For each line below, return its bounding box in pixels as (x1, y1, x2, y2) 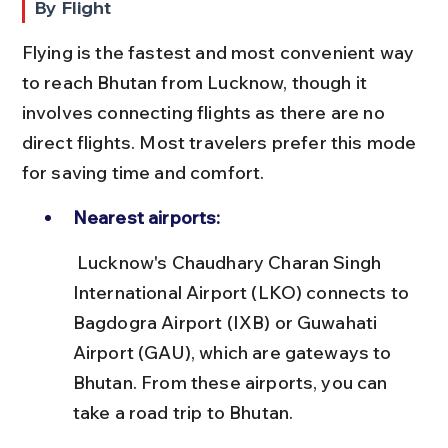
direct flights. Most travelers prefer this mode (21, 130, 421, 154)
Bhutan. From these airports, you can (72, 370, 392, 394)
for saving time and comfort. (21, 160, 265, 184)
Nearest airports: (72, 205, 221, 229)
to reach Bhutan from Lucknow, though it (21, 70, 372, 94)
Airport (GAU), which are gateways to (72, 340, 396, 364)
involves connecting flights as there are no (21, 100, 389, 124)
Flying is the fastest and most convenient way (21, 40, 419, 64)
